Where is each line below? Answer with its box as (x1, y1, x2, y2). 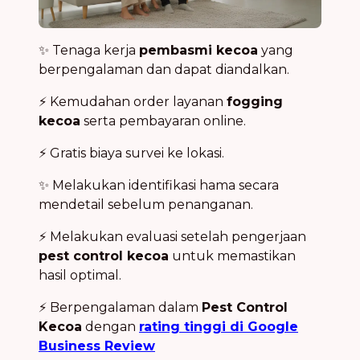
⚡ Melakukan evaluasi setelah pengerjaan (39, 228, 306, 244)
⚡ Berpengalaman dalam (39, 299, 202, 315)
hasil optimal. (39, 267, 121, 283)
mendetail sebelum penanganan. (39, 196, 253, 212)
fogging (227, 93, 283, 109)
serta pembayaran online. (80, 112, 246, 129)
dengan (82, 318, 139, 334)
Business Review (39, 337, 155, 354)
